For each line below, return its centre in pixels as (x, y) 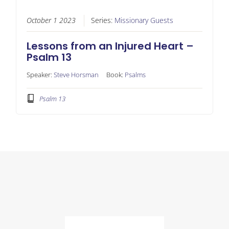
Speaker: (40, 74)
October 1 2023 (51, 20)
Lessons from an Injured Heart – (110, 46)
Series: (102, 20)
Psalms (135, 74)
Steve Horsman (76, 74)
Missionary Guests (144, 20)
